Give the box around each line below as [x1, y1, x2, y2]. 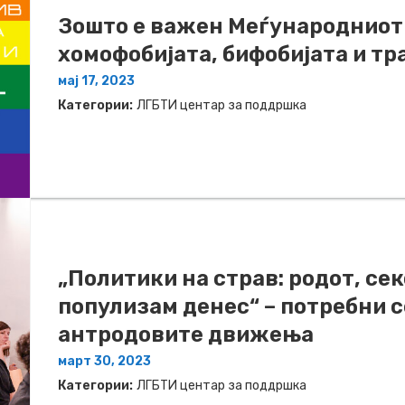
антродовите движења [58, 321, 314, 347]
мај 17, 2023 [58, 73, 135, 89]
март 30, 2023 [58, 353, 151, 369]
